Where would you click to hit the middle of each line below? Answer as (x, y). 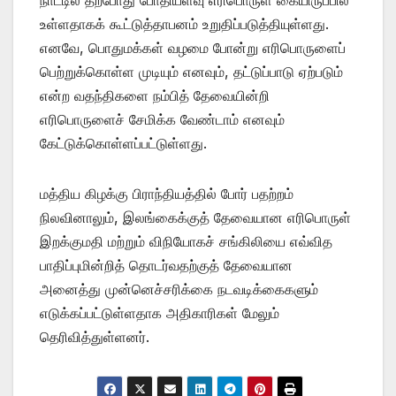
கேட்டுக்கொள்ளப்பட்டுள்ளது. (123, 143)
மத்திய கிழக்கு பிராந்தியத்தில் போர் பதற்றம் (167, 193)
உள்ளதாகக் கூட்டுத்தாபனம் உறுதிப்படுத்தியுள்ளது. (184, 23)
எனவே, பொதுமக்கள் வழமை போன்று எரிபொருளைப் (193, 47)
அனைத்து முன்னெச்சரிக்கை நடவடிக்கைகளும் (179, 289)
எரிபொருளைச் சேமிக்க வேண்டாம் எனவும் (162, 119)
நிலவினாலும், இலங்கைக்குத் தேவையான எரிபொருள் (195, 217)
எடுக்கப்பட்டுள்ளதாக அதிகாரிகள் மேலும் (160, 312)
